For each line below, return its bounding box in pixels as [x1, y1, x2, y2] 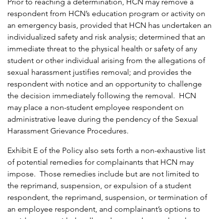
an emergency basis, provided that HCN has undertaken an [7, 21, 212, 30]
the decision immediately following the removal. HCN [7, 91, 196, 101]
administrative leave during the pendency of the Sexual [7, 114, 198, 124]
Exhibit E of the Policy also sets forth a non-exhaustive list [7, 146, 205, 155]
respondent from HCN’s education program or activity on [7, 9, 205, 19]
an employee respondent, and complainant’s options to [7, 204, 200, 214]
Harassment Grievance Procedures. [7, 126, 129, 136]
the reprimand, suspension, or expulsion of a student [7, 181, 191, 191]
